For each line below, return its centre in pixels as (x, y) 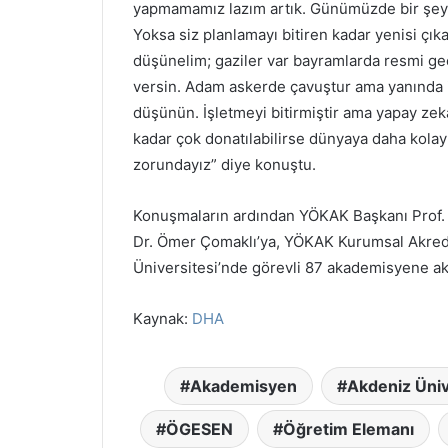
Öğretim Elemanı (348, 428)
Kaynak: (162, 318)
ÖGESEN (199, 428)
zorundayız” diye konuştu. (224, 164)
